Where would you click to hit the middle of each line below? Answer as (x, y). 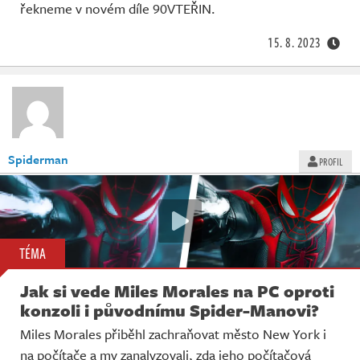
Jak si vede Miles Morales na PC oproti (177, 290)
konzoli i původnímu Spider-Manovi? (170, 310)
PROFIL (330, 161)
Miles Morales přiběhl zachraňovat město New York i (173, 333)
